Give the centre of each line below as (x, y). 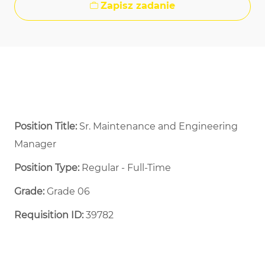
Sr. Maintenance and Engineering (159, 127)
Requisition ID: (49, 215)
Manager (35, 144)
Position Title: (47, 127)
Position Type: (47, 168)
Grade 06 (68, 192)
